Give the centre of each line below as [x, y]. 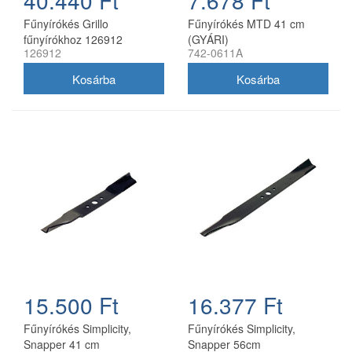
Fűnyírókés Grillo [66, 24]
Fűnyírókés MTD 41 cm [246, 24]
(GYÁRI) [208, 40]
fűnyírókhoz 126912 [73, 40]
